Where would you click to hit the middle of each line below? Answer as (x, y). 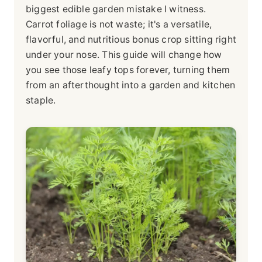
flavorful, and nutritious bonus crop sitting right (131, 39)
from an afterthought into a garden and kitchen (131, 85)
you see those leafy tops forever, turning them (128, 70)
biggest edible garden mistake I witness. (116, 9)
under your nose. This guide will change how (124, 54)
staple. (41, 100)
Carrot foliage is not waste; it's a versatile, (119, 24)
